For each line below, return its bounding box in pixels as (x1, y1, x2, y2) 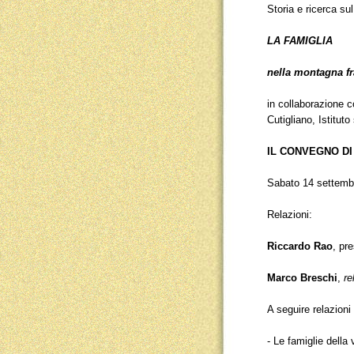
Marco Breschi (267, 272, 337, 284)
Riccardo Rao (267, 240, 333, 252)
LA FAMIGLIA (267, 35, 333, 47)
